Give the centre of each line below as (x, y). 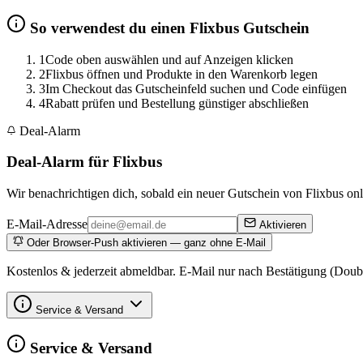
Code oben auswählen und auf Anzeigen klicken (169, 59)
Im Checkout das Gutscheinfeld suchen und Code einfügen (196, 88)
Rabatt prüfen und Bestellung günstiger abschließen (177, 103)
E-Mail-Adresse (47, 224)
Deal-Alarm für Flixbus (84, 162)
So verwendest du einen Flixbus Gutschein (168, 28)
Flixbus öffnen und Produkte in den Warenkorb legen (181, 74)
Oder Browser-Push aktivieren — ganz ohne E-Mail (145, 243)
